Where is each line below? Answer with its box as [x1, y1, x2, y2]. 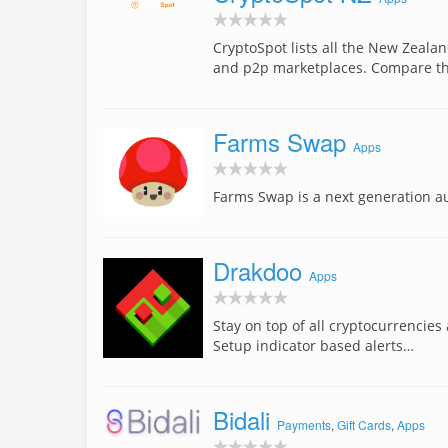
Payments [277, 416, 331, 434]
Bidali [213, 402, 270, 438]
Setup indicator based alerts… [213, 336, 414, 356]
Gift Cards [337, 416, 391, 434]
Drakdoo [213, 253, 302, 289]
